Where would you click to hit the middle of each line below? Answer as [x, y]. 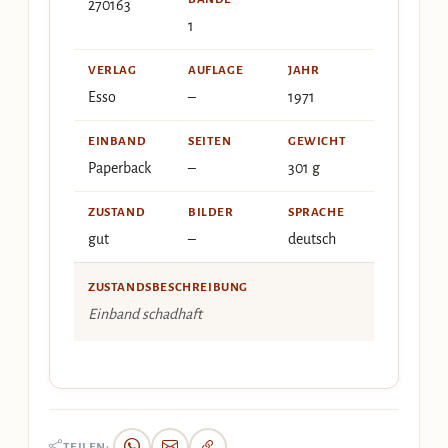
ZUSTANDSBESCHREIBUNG [168, 287]
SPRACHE [316, 212]
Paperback [119, 168]
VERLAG [112, 70]
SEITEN [210, 141]
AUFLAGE [216, 70]
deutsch [312, 239]
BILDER [211, 212]
